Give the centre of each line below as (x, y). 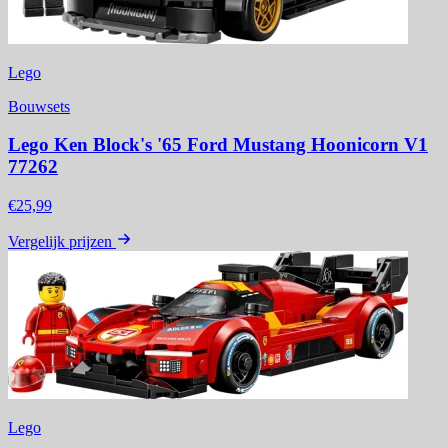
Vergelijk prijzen (60, 242)
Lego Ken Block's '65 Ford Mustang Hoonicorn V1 (218, 145)
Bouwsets (39, 106)
